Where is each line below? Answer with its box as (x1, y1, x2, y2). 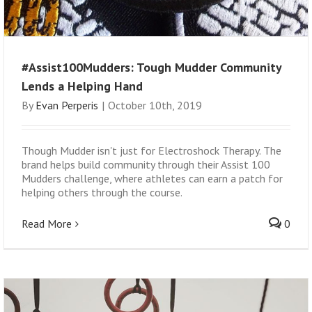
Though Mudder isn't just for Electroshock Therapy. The (22, 143, 281, 157)
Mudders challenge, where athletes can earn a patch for (22, 171, 283, 185)
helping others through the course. (22, 185, 182, 199)
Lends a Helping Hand (22, 78, 143, 94)
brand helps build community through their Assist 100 (22, 157, 270, 171)
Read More (22, 217, 72, 231)
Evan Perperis (36, 98, 98, 112)
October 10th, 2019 (108, 98, 202, 112)
